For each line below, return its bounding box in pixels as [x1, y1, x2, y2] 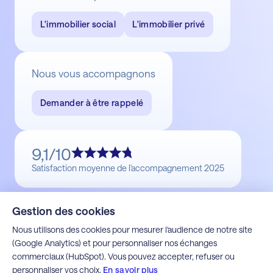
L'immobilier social [40, 19, 116, 30]
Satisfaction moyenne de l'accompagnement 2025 [32, 163, 224, 174]
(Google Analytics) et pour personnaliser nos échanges [12, 238, 217, 248]
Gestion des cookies [12, 204, 115, 218]
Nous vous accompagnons [32, 67, 155, 80]
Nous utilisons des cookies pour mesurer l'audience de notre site [12, 224, 252, 235]
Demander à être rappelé [40, 97, 144, 108]
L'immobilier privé [132, 19, 205, 30]
